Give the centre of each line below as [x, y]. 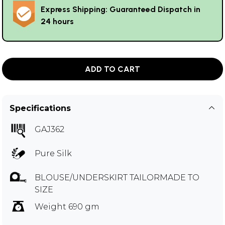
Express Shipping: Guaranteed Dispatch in [121, 9]
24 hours [57, 21]
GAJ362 [49, 129]
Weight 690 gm [67, 206]
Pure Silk [53, 153]
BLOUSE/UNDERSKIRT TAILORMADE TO [117, 177]
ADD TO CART [113, 69]
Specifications [40, 108]
